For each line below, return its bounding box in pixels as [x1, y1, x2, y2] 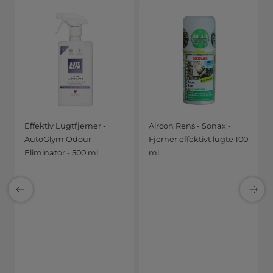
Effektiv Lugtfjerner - [24, 121, 106, 131]
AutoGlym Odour [24, 135, 91, 144]
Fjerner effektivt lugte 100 [149, 135, 248, 144]
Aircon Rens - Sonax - [149, 121, 231, 131]
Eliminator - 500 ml [24, 148, 98, 158]
